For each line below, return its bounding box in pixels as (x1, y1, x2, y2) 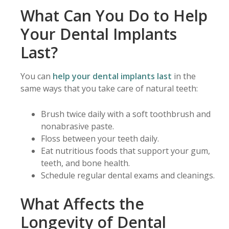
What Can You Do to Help (20, 5, 208, 26)
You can (20, 70, 53, 82)
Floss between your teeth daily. (41, 132, 159, 144)
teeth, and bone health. (41, 157, 130, 169)
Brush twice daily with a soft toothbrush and (41, 108, 211, 120)
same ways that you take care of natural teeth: (20, 82, 198, 94)
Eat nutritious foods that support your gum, (41, 145, 210, 156)
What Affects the (20, 193, 144, 214)
